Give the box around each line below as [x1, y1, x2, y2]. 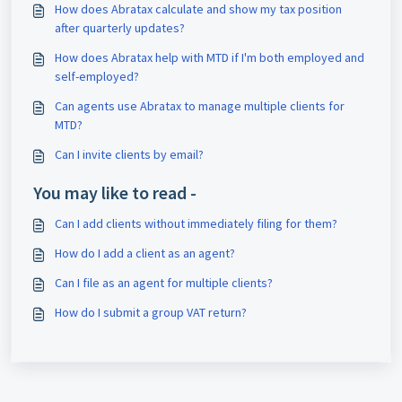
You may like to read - [33, 181, 197, 204]
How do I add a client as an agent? [55, 245, 235, 261]
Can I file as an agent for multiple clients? [55, 275, 273, 291]
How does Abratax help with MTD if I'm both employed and [55, 49, 364, 66]
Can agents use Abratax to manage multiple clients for [55, 98, 345, 114]
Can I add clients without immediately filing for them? [55, 215, 337, 232]
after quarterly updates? [55, 20, 185, 36]
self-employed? [55, 68, 139, 84]
